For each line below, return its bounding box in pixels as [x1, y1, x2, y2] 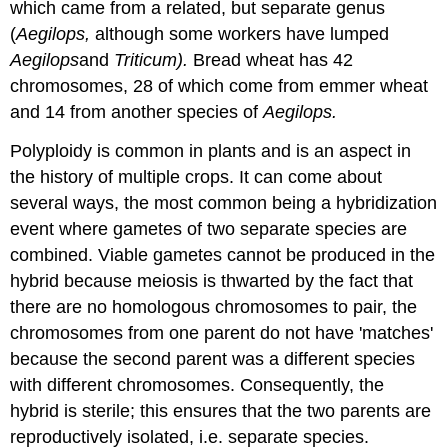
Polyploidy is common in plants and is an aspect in [10, 140, 412, 161]
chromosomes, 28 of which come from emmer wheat [10, 76, 429, 97]
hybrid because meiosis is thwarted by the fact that [10, 270, 414, 291]
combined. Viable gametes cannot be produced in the [10, 244, 436, 265]
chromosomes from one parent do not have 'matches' [10, 322, 434, 343]
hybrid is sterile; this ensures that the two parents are [10, 400, 432, 421]
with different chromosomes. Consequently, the [10, 374, 385, 395]
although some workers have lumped [95, 24, 390, 45]
